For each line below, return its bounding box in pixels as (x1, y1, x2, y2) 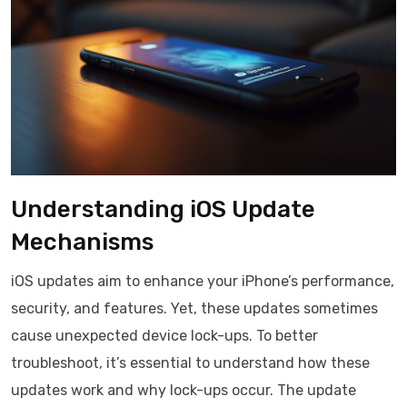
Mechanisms (11, 228, 154, 256)
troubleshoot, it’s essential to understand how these (11, 354, 370, 372)
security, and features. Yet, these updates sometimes (11, 300, 378, 317)
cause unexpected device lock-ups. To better (11, 327, 318, 344)
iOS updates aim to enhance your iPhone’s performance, (11, 273, 394, 290)
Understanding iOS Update (11, 195, 315, 223)
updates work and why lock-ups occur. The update (11, 382, 356, 399)
